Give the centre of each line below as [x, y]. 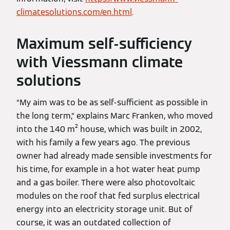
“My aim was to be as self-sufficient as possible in [112, 102]
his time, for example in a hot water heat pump [108, 169]
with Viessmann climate [100, 62]
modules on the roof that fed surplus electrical [108, 196]
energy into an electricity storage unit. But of [104, 209]
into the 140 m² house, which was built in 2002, [109, 129]
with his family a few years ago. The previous [103, 142]
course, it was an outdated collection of [94, 223]
